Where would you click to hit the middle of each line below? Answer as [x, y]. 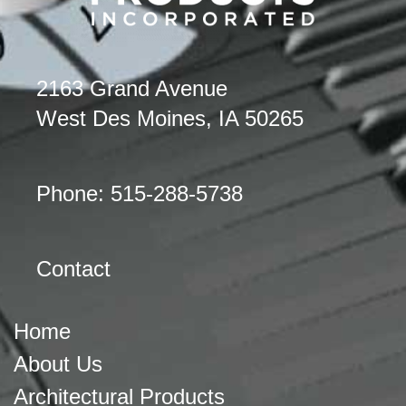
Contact [73, 269]
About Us [58, 364]
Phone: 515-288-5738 [140, 193]
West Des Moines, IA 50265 [170, 118]
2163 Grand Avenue [132, 88]
